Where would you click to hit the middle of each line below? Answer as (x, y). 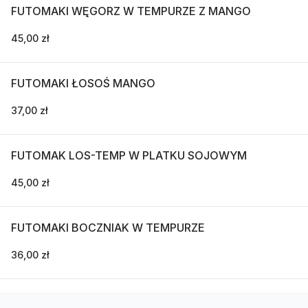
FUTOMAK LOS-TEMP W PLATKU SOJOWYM (129, 155)
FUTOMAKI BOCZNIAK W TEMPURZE (108, 227)
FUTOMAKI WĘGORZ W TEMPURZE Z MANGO (131, 11)
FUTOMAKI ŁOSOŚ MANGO (83, 83)
